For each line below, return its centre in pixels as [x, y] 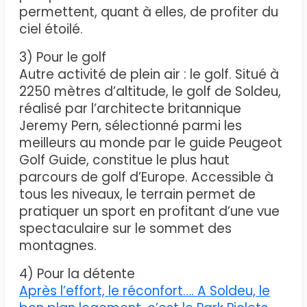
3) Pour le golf [63, 57]
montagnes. [58, 245]
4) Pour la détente [77, 273]
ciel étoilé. [51, 29]
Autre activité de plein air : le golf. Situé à [149, 74]
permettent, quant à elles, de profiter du [149, 12]
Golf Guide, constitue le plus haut [124, 160]
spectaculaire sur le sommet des [125, 228]
